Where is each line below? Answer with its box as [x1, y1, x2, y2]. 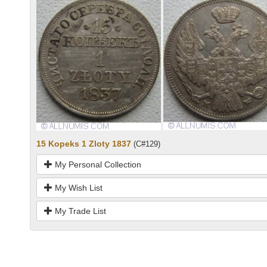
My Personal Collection [52, 159, 141, 169]
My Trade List [52, 206, 106, 216]
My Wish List [52, 182, 103, 193]
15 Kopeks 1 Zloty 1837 [36, 138, 131, 148]
